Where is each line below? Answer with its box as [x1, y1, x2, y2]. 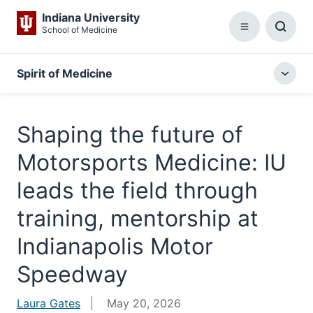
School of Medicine [42, 24, 117, 35]
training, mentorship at [17, 205, 259, 232]
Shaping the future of [17, 121, 243, 148]
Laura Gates [17, 296, 80, 310]
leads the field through [17, 177, 258, 204]
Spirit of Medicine [17, 66, 112, 80]
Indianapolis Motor [17, 233, 213, 260]
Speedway [17, 261, 128, 288]
